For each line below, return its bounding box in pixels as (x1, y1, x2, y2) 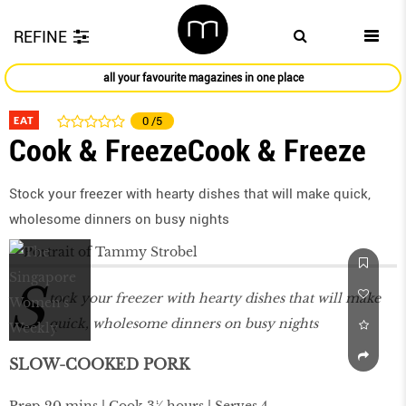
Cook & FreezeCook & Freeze (9, 132, 366, 169)
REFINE (14, 27, 67, 46)
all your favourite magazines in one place (102, 72, 304, 85)
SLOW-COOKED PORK (9, 355, 189, 374)
